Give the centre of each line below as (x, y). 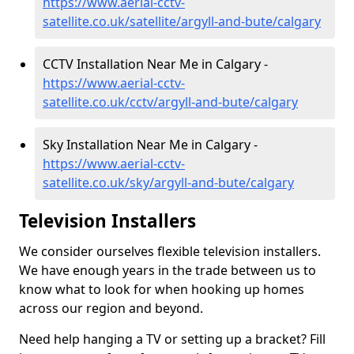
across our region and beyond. (111, 308)
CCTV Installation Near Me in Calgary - (155, 64)
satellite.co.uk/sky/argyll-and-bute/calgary (168, 183)
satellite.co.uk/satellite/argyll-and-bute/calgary (182, 21)
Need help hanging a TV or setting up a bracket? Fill (172, 339)
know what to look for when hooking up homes (162, 289)
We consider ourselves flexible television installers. (170, 251)
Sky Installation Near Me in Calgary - (150, 145)
